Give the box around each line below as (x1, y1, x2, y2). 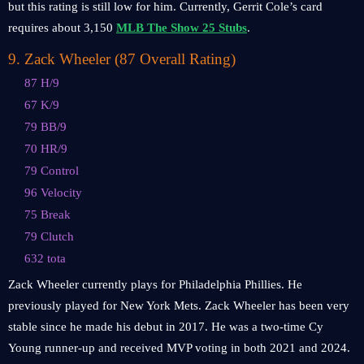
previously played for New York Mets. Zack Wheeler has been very (8, 299, 349, 312)
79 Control (24, 164, 79, 177)
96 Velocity (24, 186, 82, 199)
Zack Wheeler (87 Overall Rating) (24, 50, 236, 67)
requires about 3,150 (8, 21, 116, 34)
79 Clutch (24, 230, 74, 243)
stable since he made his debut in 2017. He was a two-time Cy (8, 320, 323, 333)
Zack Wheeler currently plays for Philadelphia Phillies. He (8, 278, 302, 291)
